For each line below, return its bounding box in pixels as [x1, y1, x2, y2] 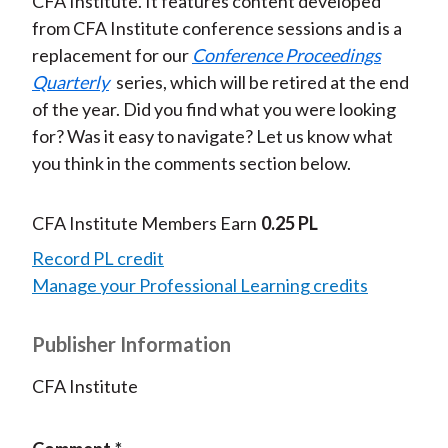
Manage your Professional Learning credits [31, 274, 368, 297]
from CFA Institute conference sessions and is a [31, 17, 402, 40]
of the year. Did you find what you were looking [31, 98, 396, 121]
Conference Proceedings [191, 44, 381, 67]
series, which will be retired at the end [112, 71, 409, 94]
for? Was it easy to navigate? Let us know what [31, 125, 393, 148]
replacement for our [31, 44, 192, 67]
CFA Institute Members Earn [31, 212, 257, 235]
